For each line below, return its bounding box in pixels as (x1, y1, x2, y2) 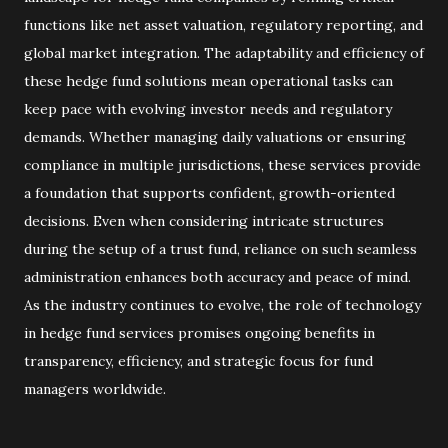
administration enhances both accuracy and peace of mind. (24, 268, 411, 286)
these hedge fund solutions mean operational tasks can (24, 72, 393, 90)
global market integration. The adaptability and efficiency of (24, 44, 424, 62)
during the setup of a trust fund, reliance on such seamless (24, 240, 417, 258)
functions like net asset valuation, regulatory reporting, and (24, 16, 423, 34)
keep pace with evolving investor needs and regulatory (24, 100, 392, 118)
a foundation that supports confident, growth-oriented (24, 184, 395, 202)
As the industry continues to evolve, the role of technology (24, 296, 421, 314)
